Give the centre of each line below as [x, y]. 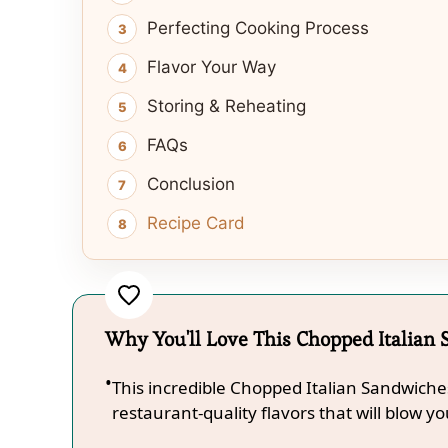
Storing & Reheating [226, 106]
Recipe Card [196, 223]
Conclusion [191, 184]
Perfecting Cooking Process [258, 28]
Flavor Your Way [211, 67]
